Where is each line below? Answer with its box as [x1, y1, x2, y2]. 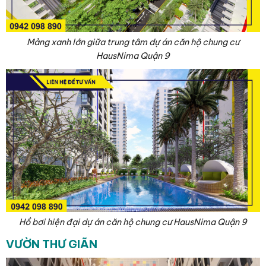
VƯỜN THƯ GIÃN [6, 236, 97, 251]
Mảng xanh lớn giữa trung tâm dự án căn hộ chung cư [27, 36, 239, 47]
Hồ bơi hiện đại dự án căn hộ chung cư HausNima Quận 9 [19, 216, 247, 227]
